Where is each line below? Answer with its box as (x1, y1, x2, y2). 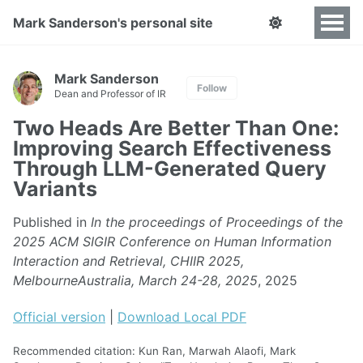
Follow (197, 82, 227, 94)
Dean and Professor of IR (54, 88, 166, 100)
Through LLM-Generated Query (13, 156, 327, 181)
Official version (13, 308, 105, 325)
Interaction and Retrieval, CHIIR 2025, (13, 253, 244, 269)
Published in (13, 214, 91, 230)
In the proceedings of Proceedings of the (91, 214, 343, 230)
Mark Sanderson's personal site (13, 15, 213, 31)
